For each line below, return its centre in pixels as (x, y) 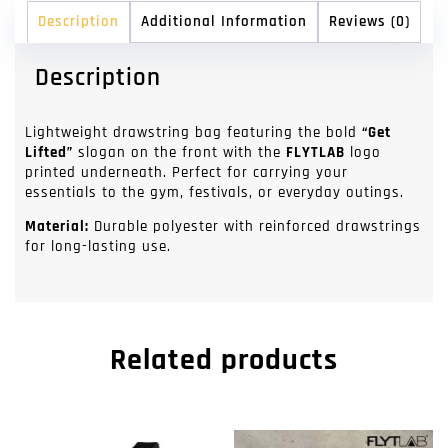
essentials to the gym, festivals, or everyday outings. (214, 193)
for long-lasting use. (98, 247)
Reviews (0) (369, 22)
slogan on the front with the (179, 153)
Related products (224, 359)
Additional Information (224, 22)
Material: (57, 227)
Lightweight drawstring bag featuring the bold (193, 133)
